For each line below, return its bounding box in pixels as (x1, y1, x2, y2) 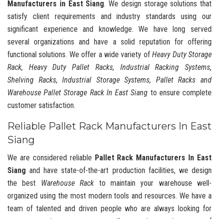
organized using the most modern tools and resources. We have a (7, 191, 212, 200)
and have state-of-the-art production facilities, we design (26, 165, 212, 175)
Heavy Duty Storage (152, 49, 212, 59)
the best (7, 178, 41, 188)
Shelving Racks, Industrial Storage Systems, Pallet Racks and (7, 75, 212, 85)
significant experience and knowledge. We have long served (7, 24, 212, 34)
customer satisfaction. (7, 100, 75, 110)
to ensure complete (148, 88, 212, 97)
